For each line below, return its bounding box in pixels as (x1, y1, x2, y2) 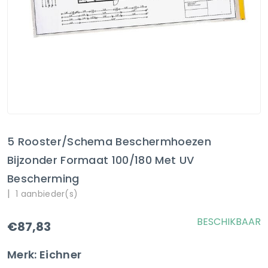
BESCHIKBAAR (197, 215, 261, 229)
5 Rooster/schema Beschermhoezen (7, 134, 211, 149)
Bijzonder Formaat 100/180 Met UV (7, 153, 194, 167)
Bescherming (7, 171, 80, 186)
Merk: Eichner (7, 247, 82, 262)
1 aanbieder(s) (15, 188, 78, 200)
